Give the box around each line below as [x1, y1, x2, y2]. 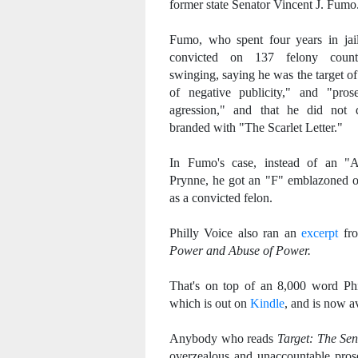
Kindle [250, 296, 284, 310]
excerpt [301, 226, 339, 240]
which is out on [169, 296, 250, 310]
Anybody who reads [169, 332, 277, 345]
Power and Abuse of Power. [169, 244, 311, 257]
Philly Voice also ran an [169, 226, 302, 240]
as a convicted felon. [169, 191, 272, 205]
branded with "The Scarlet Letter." [169, 121, 343, 134]
